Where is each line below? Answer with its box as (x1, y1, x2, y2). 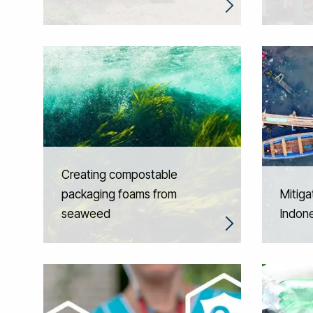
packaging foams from (61, 187, 177, 201)
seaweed (61, 207, 110, 221)
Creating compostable (61, 168, 177, 182)
